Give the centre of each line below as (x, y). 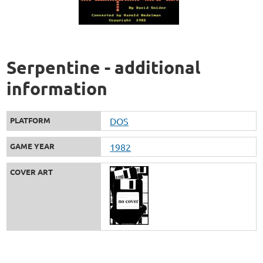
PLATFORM (31, 120)
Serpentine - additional (104, 67)
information (57, 88)
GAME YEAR (33, 146)
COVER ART (32, 171)
